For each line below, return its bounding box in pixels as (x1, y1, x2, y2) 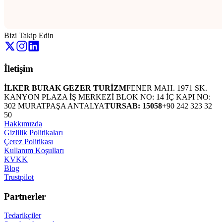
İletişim (4, 63, 33, 74)
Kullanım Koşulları (4, 146, 64, 155)
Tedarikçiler (4, 211, 41, 220)
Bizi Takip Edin (4, 31, 54, 40)
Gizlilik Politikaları (4, 128, 63, 137)
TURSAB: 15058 (105, 101, 162, 110)
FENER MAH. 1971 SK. (126, 83, 207, 92)
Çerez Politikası (4, 137, 53, 146)
